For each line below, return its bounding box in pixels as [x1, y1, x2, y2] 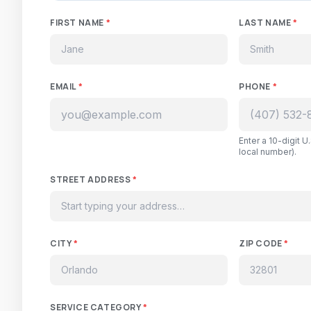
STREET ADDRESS [50, 174, 133, 185]
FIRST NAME [50, 17, 106, 28]
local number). [239, 146, 296, 157]
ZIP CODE [239, 237, 285, 249]
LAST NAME [239, 17, 293, 28]
